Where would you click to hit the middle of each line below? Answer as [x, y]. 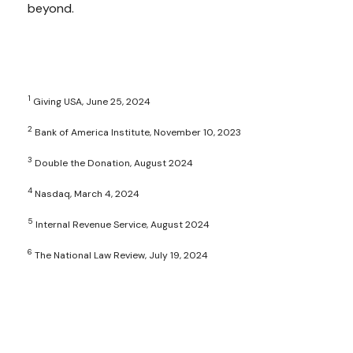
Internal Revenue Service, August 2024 [121, 224]
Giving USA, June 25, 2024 [91, 101]
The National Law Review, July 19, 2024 [120, 255]
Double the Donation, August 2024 [113, 163]
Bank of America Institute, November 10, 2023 [137, 132]
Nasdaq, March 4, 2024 [86, 193]
